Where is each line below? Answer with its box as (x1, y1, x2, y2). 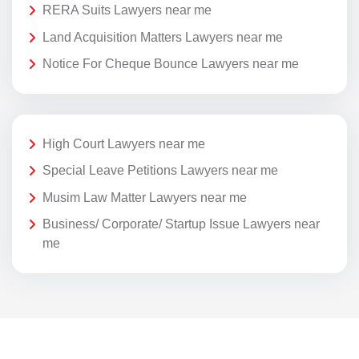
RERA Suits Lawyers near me (42, 3, 212, 18)
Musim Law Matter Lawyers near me (42, 190, 247, 204)
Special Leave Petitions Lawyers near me (42, 163, 278, 178)
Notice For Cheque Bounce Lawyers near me (42, 57, 299, 71)
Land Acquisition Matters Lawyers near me (42, 30, 283, 44)
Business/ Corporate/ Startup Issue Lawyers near (42, 217, 320, 232)
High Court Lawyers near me (42, 136, 205, 151)
